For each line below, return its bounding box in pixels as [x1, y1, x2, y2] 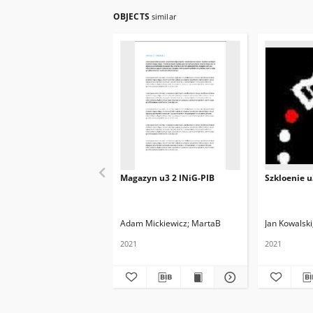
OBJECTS [113, 10, 152, 22]
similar [151, 11, 177, 22]
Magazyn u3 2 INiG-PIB [120, 172, 214, 184]
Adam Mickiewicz [120, 217, 187, 229]
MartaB [191, 217, 221, 229]
